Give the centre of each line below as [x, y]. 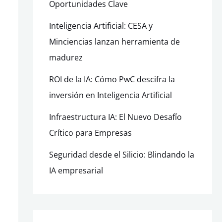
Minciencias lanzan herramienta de [114, 42]
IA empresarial [76, 171]
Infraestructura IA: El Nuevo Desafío [115, 117]
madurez [66, 58]
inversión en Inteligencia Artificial [110, 95]
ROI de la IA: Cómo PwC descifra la [112, 80]
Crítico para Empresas [90, 133]
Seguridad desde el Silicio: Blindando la [121, 155]
